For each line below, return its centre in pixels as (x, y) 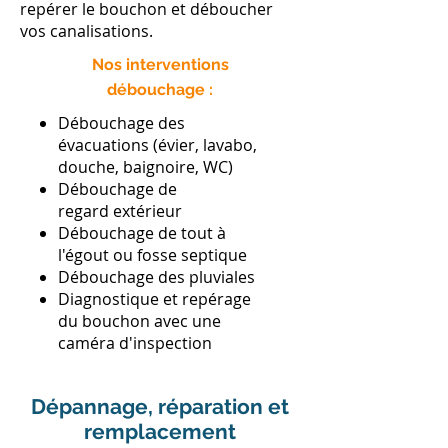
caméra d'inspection (135, 343)
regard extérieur (120, 211)
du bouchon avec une (139, 321)
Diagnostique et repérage (154, 299)
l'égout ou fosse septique (152, 255)
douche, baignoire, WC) (145, 167)
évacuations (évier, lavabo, (157, 145)
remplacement (160, 431)
